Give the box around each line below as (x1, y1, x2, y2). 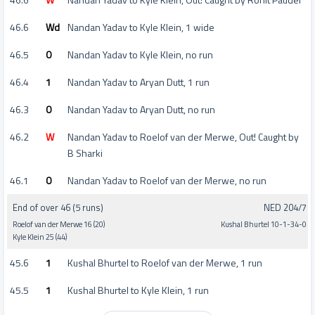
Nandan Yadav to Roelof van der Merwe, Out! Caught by (67, 129, 299, 145)
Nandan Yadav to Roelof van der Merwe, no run (67, 173, 266, 188)
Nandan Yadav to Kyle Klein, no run (67, 47, 213, 63)
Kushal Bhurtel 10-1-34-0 (221, 218, 307, 230)
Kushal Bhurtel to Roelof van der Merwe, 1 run (67, 255, 262, 271)
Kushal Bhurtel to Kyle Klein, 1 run (67, 283, 209, 298)
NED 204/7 (264, 200, 307, 214)
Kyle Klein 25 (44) (13, 231, 67, 243)
